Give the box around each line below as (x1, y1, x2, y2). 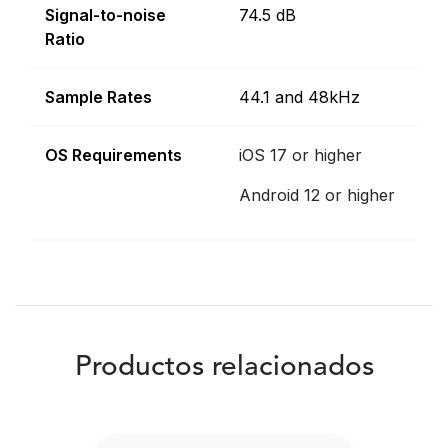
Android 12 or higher (239, 184, 395, 205)
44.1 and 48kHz (239, 86, 360, 107)
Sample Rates (45, 86, 152, 107)
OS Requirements (45, 144, 182, 165)
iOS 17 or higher (239, 144, 362, 165)
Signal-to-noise (45, 4, 166, 25)
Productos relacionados (74, 353, 374, 382)
